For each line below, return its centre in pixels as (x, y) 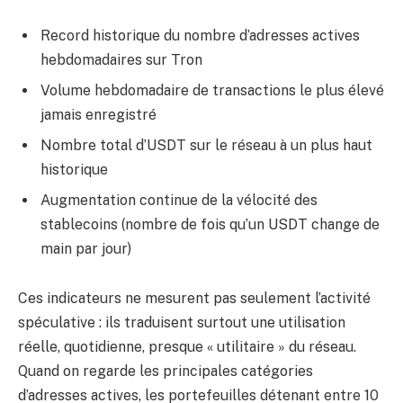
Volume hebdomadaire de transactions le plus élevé (212, 90)
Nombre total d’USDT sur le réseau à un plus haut (206, 145)
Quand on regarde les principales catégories (166, 372)
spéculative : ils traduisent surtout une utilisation (182, 323)
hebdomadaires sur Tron (121, 59)
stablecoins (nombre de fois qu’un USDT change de (210, 224)
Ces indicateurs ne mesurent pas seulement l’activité (194, 299)
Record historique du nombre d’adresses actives (200, 35)
